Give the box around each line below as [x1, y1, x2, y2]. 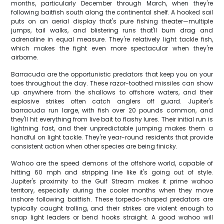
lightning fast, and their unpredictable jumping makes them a [11, 124, 213, 132]
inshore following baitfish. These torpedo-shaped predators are [11, 195, 213, 203]
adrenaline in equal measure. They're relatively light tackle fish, [11, 35, 213, 43]
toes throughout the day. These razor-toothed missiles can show [11, 79, 213, 87]
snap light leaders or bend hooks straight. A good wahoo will [11, 213, 213, 221]
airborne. [11, 53, 38, 61]
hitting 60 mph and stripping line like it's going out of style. [11, 168, 213, 176]
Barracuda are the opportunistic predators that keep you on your [11, 70, 213, 78]
